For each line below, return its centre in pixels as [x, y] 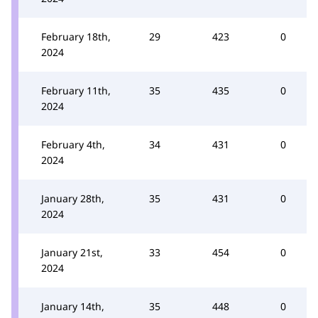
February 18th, [76, 37]
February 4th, [73, 144]
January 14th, [73, 306]
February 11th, [76, 91]
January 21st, [72, 252]
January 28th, [73, 198]
